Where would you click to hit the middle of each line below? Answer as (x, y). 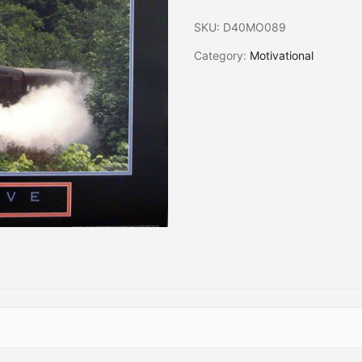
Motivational (282, 55)
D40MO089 (255, 27)
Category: (222, 55)
